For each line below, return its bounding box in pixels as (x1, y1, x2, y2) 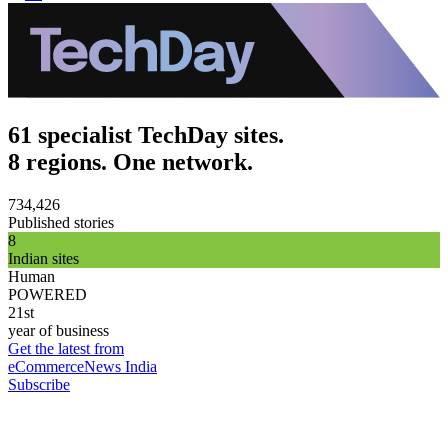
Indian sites (8, 249, 79, 267)
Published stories (8, 213, 114, 231)
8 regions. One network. (8, 149, 253, 176)
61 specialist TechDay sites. (8, 122, 284, 149)
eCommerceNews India (8, 357, 157, 375)
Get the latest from (8, 339, 124, 357)
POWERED (8, 285, 87, 303)
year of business (8, 321, 109, 339)
